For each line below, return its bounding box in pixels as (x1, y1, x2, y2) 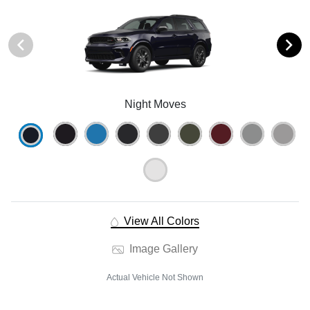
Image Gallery (126, 242, 198, 255)
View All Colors (120, 215, 199, 227)
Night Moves (124, 98, 186, 110)
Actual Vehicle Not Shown (107, 272, 203, 282)
